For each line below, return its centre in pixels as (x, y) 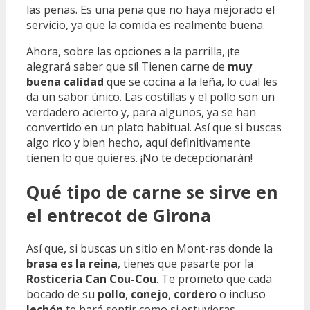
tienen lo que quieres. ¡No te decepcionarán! (139, 157)
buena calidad (65, 81)
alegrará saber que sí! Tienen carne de (127, 66)
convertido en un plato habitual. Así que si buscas (154, 127)
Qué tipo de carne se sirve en (152, 191)
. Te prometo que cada (214, 279)
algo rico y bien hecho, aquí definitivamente (138, 142)
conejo (149, 294)
